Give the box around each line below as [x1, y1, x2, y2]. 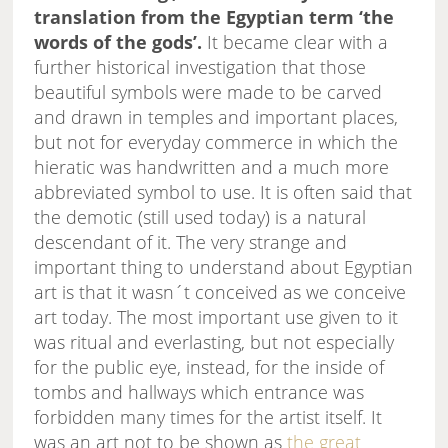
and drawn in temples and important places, [34, 105, 399, 130]
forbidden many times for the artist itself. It [34, 405, 383, 430]
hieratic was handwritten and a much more [34, 155, 390, 180]
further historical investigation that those [34, 55, 367, 80]
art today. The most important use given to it [34, 305, 399, 330]
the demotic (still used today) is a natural [34, 205, 367, 230]
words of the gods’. [34, 30, 203, 55]
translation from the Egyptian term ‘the [34, 5, 395, 30]
